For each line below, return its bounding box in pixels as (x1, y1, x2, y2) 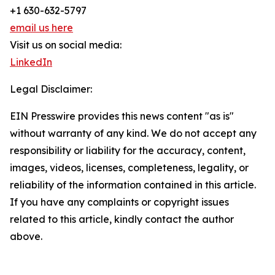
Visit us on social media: (10, 39, 122, 51)
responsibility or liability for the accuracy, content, (10, 144, 246, 157)
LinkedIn (10, 56, 52, 68)
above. (10, 230, 42, 242)
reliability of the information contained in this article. (10, 179, 256, 191)
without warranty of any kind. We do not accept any (10, 127, 257, 139)
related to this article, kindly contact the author (10, 213, 234, 225)
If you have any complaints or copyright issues (10, 196, 229, 208)
